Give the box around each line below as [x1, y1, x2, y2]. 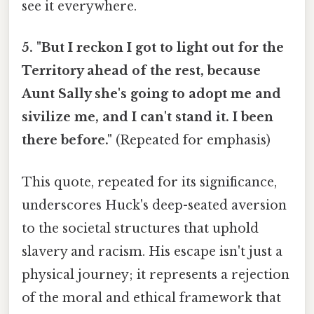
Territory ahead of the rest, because [22, 63, 261, 79]
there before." [22, 132, 112, 149]
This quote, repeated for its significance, [22, 174, 277, 190]
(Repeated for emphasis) [112, 132, 271, 149]
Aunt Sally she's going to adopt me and [22, 86, 281, 102]
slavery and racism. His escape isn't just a [22, 243, 282, 259]
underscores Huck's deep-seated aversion [22, 197, 287, 213]
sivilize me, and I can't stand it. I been [22, 109, 273, 125]
